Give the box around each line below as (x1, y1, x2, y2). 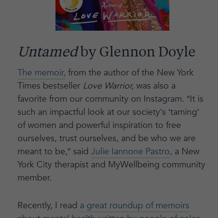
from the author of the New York (65, 66, 194, 79)
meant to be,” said (17, 145, 91, 158)
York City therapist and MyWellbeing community (17, 158, 205, 171)
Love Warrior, (82, 79, 136, 92)
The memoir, (17, 66, 66, 79)
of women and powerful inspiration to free (17, 119, 181, 131)
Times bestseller (17, 79, 83, 92)
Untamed (17, 46, 77, 60)
